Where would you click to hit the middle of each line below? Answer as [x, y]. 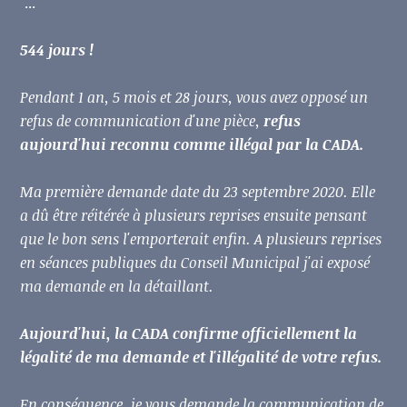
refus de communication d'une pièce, [140, 121]
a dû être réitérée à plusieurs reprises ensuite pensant [194, 216]
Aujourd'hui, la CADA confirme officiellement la [189, 334]
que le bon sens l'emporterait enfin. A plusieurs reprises [201, 239]
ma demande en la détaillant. [117, 287]
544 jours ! [57, 50]
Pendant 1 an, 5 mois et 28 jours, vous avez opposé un [194, 98]
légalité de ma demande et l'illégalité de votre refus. [203, 357]
